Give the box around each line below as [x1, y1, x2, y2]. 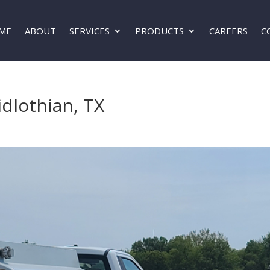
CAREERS [209, 25, 248, 37]
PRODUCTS [135, 25, 184, 37]
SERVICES [69, 25, 110, 37]
